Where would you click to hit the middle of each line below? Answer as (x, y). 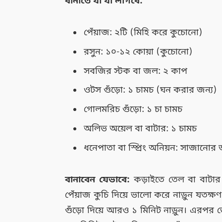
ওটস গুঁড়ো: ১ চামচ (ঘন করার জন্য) (151, 90)
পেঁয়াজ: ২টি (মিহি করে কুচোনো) (143, 32)
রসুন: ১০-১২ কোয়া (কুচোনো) (139, 52)
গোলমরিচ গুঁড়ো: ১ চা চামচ (133, 110)
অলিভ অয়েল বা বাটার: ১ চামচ (140, 129)
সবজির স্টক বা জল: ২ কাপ (136, 71)
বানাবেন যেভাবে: (98, 180)
